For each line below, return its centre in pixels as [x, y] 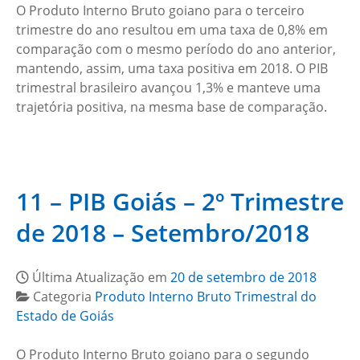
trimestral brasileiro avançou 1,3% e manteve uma [168, 88]
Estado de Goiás [65, 316]
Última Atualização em [101, 277]
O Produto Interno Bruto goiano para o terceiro [160, 10]
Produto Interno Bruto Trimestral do [206, 297]
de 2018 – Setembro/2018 [163, 233]
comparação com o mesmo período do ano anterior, [176, 49]
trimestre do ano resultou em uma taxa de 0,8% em [172, 30]
